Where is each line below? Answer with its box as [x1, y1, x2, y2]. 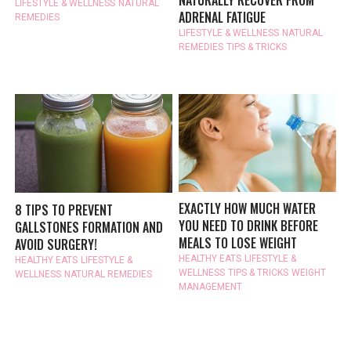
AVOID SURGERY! [15, 234, 98, 254]
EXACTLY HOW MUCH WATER [179, 199, 317, 219]
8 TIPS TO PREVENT [15, 200, 114, 219]
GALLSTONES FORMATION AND [15, 217, 164, 237]
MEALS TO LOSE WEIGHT [179, 233, 298, 253]
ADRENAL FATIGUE [179, 8, 266, 27]
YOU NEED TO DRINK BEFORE [179, 216, 319, 236]
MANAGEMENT [179, 281, 243, 293]
